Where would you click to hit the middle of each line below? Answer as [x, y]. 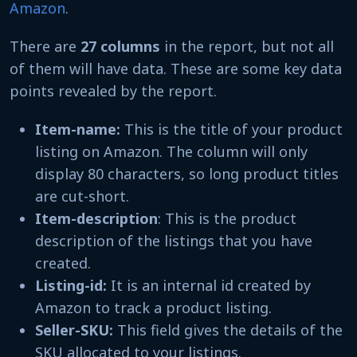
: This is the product [227, 218]
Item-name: [80, 129]
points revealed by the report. [113, 90]
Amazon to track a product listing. [155, 307]
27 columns [120, 46]
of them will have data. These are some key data [176, 68]
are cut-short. [82, 196]
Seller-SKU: [76, 330]
